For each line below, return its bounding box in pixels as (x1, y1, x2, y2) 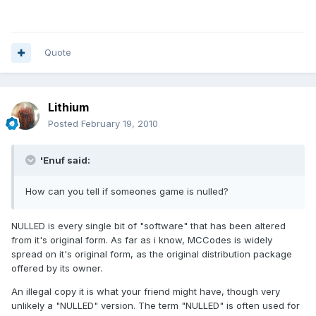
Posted (48, 118, 81, 130)
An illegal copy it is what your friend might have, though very (11, 286, 280, 298)
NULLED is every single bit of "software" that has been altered (11, 220, 286, 232)
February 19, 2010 (81, 118, 158, 130)
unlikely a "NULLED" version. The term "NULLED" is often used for (11, 300, 300, 312)
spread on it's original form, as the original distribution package (11, 248, 292, 260)
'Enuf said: (38, 154, 90, 166)
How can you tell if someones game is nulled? (25, 186, 229, 197)
